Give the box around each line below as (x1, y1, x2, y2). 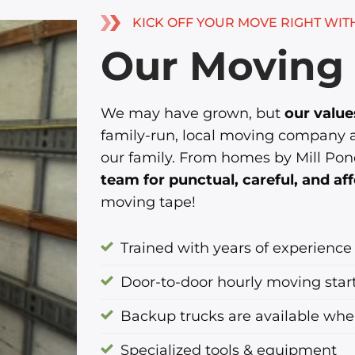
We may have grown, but (101, 103, 284, 122)
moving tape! (101, 192, 196, 211)
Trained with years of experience (120, 239, 352, 258)
